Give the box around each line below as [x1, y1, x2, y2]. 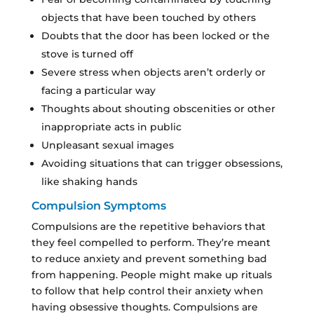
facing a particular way [41, 83, 156, 97]
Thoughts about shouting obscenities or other [41, 102, 275, 115]
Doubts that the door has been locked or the [41, 29, 270, 42]
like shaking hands [41, 175, 137, 188]
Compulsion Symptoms [31, 198, 166, 212]
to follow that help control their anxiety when [31, 284, 264, 297]
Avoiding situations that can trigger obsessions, [41, 156, 282, 170]
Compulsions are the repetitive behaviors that [31, 219, 266, 233]
